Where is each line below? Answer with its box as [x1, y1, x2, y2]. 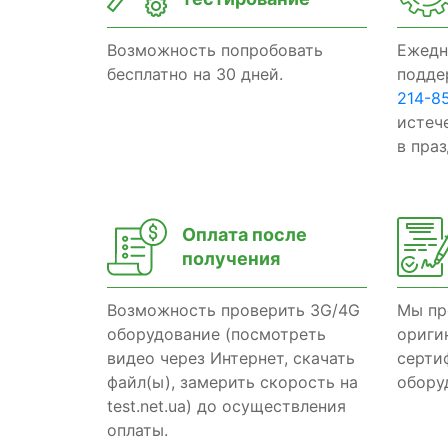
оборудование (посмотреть [107, 324, 326, 344]
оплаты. [107, 420, 168, 440]
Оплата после [182, 224, 307, 245]
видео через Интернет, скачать [107, 348, 355, 368]
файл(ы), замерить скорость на [107, 372, 358, 392]
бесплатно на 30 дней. [107, 64, 283, 84]
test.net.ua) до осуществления [107, 396, 346, 416]
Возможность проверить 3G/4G [107, 300, 360, 320]
